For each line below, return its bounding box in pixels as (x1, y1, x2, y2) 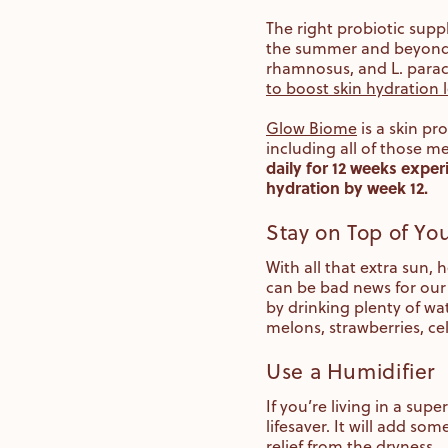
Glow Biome (266, 117, 357, 140)
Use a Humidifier (266, 356, 437, 387)
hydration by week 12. (266, 176, 432, 200)
